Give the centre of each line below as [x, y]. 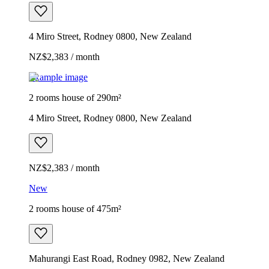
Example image [58, 77]
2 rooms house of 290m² [75, 97]
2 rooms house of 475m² [75, 208]
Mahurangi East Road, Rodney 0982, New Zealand [127, 258]
